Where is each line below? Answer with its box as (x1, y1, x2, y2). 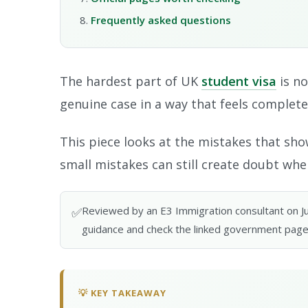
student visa (201, 73, 276, 90)
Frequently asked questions (91, 13, 231, 27)
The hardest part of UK (60, 73, 201, 90)
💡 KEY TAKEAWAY (78, 287, 166, 300)
